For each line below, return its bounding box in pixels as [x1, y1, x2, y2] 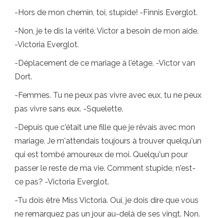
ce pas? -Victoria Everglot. [15, 177, 109, 187]
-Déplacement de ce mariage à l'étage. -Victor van [15, 58, 195, 68]
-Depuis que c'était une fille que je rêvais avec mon [15, 123, 195, 132]
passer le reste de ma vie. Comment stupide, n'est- [15, 163, 196, 173]
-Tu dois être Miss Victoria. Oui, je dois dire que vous [15, 196, 199, 205]
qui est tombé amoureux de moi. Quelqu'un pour [15, 150, 188, 160]
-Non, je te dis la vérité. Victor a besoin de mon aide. [15, 26, 199, 36]
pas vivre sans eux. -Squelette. [15, 104, 123, 114]
